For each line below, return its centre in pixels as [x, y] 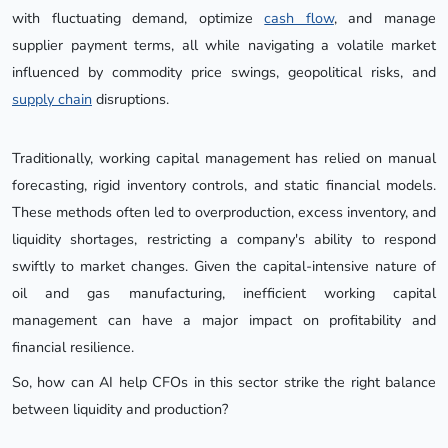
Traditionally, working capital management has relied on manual [224, 157]
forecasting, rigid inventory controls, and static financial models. [224, 184]
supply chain [52, 98]
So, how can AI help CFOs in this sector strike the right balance [224, 381]
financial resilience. [73, 346]
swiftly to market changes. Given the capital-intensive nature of [224, 265]
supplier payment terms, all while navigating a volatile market [224, 44]
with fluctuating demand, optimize [138, 17]
